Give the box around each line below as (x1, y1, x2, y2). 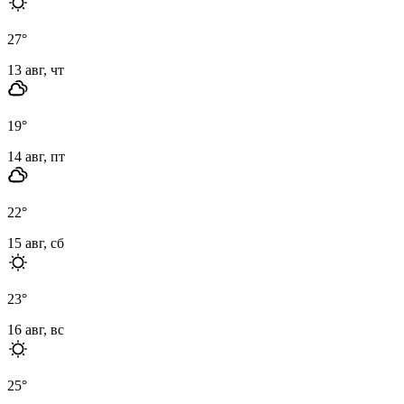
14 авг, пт (7, 148, 65, 164)
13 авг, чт (7, 61, 64, 78)
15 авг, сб (7, 234, 64, 251)
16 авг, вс (7, 321, 64, 337)
